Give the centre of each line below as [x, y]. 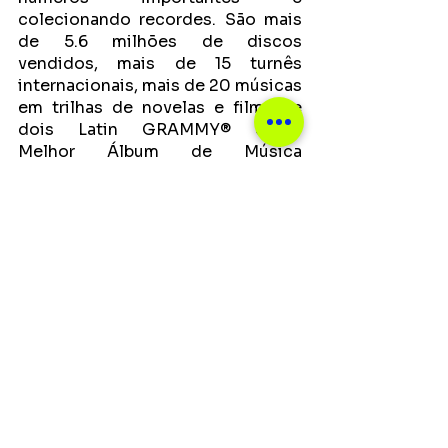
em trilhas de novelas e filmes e [160, 108]
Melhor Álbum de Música [160, 152]
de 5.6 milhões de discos [160, 42]
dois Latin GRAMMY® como [160, 130]
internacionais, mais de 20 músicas [160, 86]
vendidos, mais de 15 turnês [160, 64]
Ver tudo [290, 357]
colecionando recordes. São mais [160, 20]
